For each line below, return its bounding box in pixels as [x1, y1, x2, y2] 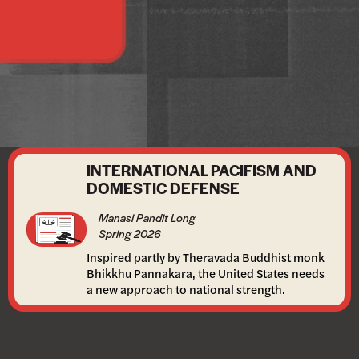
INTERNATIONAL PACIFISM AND [86, 159, 317, 181]
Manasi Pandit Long [98, 209, 196, 225]
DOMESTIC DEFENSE [86, 177, 240, 199]
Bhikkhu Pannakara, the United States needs [86, 264, 325, 281]
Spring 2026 [98, 225, 161, 241]
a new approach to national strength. [86, 280, 285, 297]
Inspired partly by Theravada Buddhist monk [86, 248, 325, 265]
